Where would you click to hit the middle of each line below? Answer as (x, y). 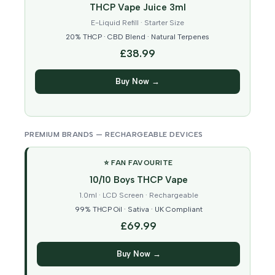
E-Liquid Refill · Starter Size (137, 23)
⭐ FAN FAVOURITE (138, 163)
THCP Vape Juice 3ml (137, 8)
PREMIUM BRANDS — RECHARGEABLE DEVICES (114, 135)
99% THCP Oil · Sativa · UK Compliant (138, 210)
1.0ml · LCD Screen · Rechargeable (138, 196)
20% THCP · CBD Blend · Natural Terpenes (137, 37)
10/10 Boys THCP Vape (138, 180)
